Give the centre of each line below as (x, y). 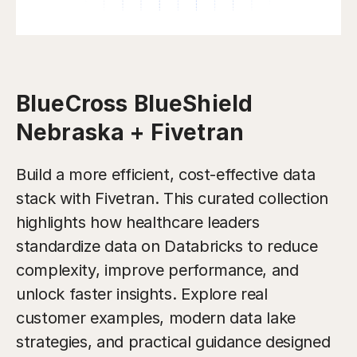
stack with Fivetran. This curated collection (173, 198)
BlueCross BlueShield (135, 103)
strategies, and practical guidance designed (173, 341)
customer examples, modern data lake (156, 318)
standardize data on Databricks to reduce (167, 246)
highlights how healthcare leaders (138, 222)
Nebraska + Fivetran (130, 132)
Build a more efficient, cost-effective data (166, 174)
